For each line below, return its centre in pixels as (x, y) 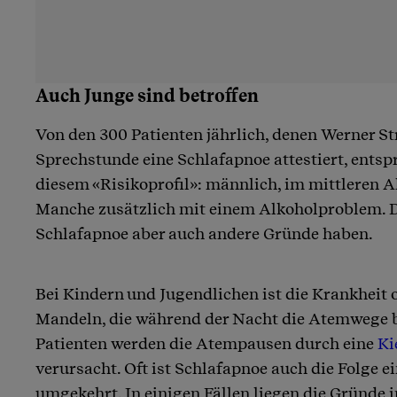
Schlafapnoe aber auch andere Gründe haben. (204, 233)
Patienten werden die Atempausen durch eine (206, 343)
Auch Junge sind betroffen (147, 95)
